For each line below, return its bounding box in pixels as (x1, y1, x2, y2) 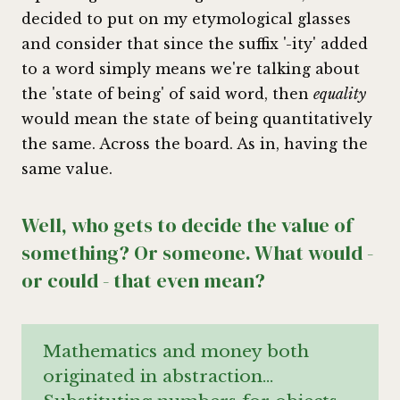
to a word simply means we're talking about (21, 60, 360, 79)
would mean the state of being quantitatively (21, 110, 372, 129)
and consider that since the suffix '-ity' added (21, 35, 368, 54)
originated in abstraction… (43, 365, 273, 387)
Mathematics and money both (43, 340, 309, 362)
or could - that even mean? (21, 266, 265, 295)
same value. (21, 160, 112, 179)
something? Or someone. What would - (21, 238, 373, 267)
